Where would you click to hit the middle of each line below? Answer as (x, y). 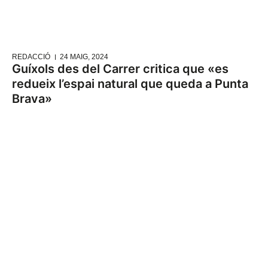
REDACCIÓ (31, 57)
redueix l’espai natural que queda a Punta (130, 84)
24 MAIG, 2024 (84, 57)
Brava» (32, 99)
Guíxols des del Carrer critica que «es (120, 69)
